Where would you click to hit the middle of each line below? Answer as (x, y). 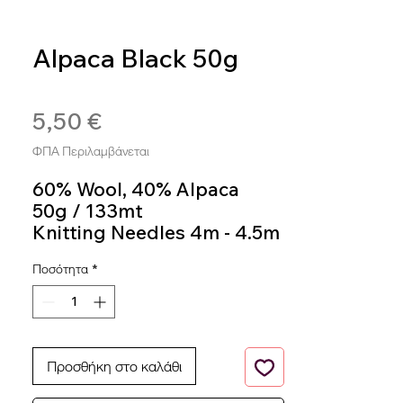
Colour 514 (82, 254)
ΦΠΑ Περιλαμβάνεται (91, 151)
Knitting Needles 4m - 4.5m (156, 232)
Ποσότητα (60, 269)
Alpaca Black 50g (135, 58)
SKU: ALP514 (66, 85)
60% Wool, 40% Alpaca (136, 189)
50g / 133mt (88, 210)
